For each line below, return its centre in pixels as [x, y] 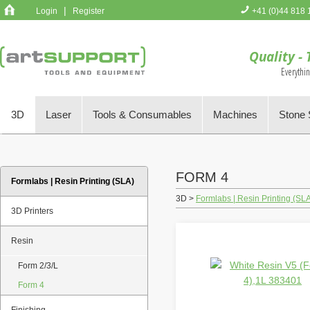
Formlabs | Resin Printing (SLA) [73, 181]
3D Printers [32, 211]
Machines [235, 115]
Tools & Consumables [142, 115]
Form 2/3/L [38, 266]
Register [89, 11]
